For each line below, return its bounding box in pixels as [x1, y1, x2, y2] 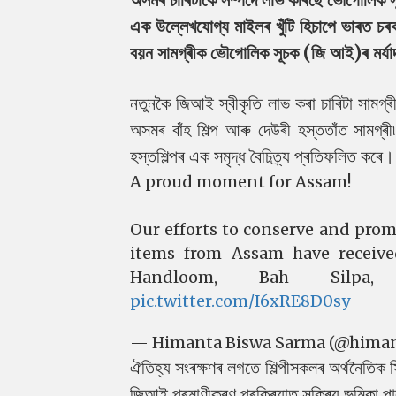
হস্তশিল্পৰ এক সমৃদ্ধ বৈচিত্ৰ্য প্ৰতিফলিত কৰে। [130, 144, 394, 167]
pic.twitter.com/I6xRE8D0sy [130, 290, 350, 311]
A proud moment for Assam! [130, 171, 351, 192]
